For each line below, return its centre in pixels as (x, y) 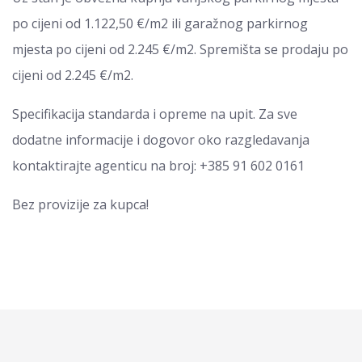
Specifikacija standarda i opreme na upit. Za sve (155, 114)
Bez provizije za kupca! (82, 204)
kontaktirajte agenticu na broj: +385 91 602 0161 (158, 166)
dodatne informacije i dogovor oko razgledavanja (161, 140)
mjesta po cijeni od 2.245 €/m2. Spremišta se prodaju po (180, 49)
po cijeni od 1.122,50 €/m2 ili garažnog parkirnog (160, 23)
